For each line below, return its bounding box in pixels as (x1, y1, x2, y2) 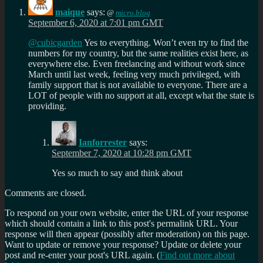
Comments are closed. (5, 187, 86, 198)
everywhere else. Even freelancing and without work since (28, 58, 245, 69)
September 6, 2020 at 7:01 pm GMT (28, 17, 163, 28)
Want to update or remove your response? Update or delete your (5, 239, 241, 249)
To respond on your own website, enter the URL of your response (5, 207, 248, 218)
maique (55, 6, 85, 17)
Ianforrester (79, 137, 127, 147)
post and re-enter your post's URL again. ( (5, 249, 160, 260)
